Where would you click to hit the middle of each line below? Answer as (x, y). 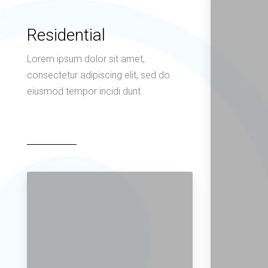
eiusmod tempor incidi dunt (84, 91)
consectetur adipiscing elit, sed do (98, 75)
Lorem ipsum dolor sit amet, (86, 59)
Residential (66, 35)
